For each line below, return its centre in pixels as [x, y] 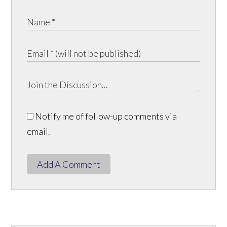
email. [39, 131]
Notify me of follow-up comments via [105, 116]
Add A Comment [69, 164]
